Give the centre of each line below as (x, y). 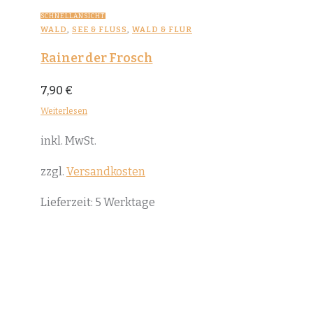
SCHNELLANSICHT (73, 16)
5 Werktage (125, 202)
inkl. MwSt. (68, 140)
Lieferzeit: (68, 202)
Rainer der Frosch (97, 58)
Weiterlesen (64, 111)
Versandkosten (106, 171)
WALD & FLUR (162, 29)
